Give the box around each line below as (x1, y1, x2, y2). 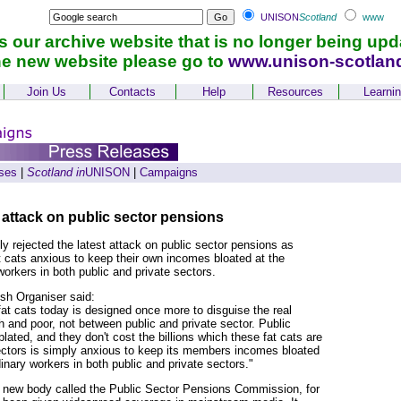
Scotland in (26, 166, 85, 179)
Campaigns (139, 166, 198, 179)
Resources (268, 85, 323, 98)
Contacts (109, 85, 156, 98)
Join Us (27, 85, 66, 98)
